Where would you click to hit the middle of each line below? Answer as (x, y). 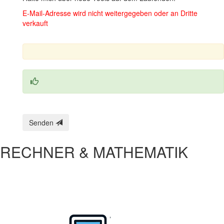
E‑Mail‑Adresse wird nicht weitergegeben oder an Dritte (110, 13)
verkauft (35, 23)
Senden (42, 122)
